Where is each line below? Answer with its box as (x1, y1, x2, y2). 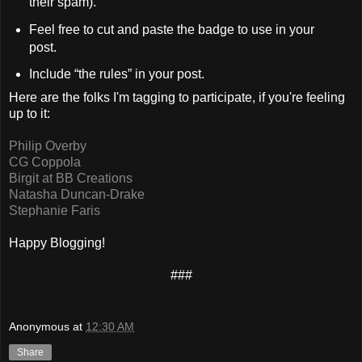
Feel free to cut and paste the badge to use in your (28, 22, 314, 36)
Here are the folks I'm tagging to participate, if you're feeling (9, 90, 345, 105)
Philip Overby (9, 139, 86, 154)
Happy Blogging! (9, 236, 105, 250)
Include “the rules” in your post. (28, 67, 204, 82)
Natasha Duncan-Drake (9, 187, 145, 202)
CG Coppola (9, 155, 81, 170)
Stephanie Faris (9, 204, 100, 218)
